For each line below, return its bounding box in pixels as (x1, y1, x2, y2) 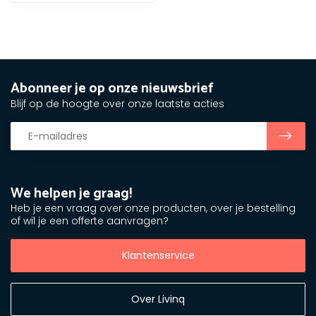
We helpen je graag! (11, 182, 132, 205)
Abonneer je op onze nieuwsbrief (11, 77, 214, 100)
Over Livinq (131, 291, 185, 306)
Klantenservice (121, 248, 195, 262)
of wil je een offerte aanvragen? (11, 214, 169, 228)
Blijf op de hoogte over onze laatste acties (11, 97, 224, 111)
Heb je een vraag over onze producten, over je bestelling (11, 201, 296, 215)
